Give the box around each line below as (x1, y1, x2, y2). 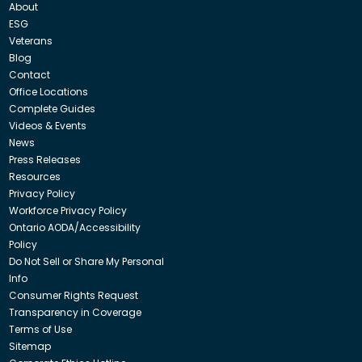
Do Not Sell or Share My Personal (8, 254, 164, 268)
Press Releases (8, 152, 81, 166)
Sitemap (8, 339, 51, 353)
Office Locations (8, 84, 88, 99)
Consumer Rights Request (8, 288, 138, 302)
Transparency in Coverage (8, 305, 141, 319)
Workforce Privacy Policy (8, 203, 127, 217)
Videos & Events (8, 118, 86, 133)
